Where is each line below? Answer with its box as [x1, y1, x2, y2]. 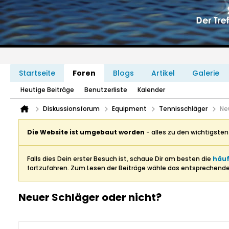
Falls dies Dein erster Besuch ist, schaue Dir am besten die [27, 154, 213, 163]
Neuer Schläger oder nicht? [18, 190, 162, 204]
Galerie [192, 68, 219, 78]
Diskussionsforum [43, 104, 100, 113]
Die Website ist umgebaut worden [27, 128, 145, 136]
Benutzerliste [84, 85, 127, 94]
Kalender [138, 85, 165, 94]
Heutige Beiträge [20, 85, 74, 94]
